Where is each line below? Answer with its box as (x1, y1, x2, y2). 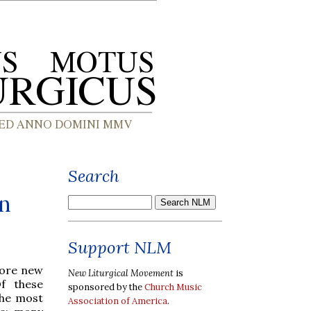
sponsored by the (68, 280, 144, 293)
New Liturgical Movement (68, 267, 174, 279)
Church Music (144, 280, 202, 293)
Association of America (68, 294, 167, 307)
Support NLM (68, 237, 171, 258)
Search (68, 165, 119, 187)
